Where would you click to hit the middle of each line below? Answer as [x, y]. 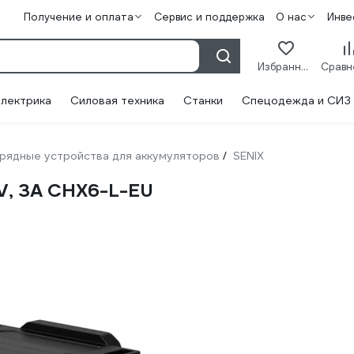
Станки [203, 100]
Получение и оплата [78, 17]
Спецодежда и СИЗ [296, 100]
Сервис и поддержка [209, 17]
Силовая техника [117, 100]
